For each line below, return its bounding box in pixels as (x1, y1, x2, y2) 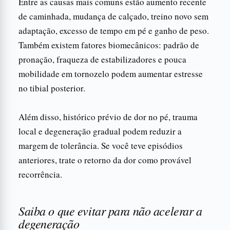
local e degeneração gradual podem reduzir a (18, 125, 182, 137)
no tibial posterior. (18, 82, 85, 94)
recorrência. (18, 168, 62, 180)
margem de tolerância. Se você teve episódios (18, 139, 183, 151)
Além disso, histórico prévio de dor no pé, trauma (18, 110, 198, 123)
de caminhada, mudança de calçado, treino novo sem (18, 10, 208, 22)
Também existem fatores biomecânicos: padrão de (18, 39, 199, 51)
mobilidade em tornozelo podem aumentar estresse (18, 67, 203, 80)
